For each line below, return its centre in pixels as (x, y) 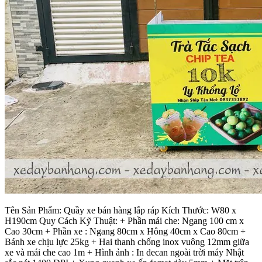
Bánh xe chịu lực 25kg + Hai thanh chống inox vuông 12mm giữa (127, 242)
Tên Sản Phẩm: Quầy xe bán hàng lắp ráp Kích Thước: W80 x (120, 211)
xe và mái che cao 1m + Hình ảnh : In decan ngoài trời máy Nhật (124, 253)
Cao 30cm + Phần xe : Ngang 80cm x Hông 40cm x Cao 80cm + (125, 232)
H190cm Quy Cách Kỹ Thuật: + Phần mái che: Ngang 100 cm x (124, 221)
